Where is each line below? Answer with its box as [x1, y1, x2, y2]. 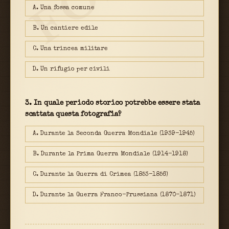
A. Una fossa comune [33, 5, 95, 11]
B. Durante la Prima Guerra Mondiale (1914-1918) [33, 151, 189, 157]
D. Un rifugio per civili [33, 66, 110, 73]
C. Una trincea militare [33, 45, 108, 52]
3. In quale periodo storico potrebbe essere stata [25, 100, 200, 107]
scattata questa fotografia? [25, 111, 121, 118]
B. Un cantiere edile [33, 25, 98, 32]
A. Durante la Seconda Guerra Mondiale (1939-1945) [33, 130, 195, 137]
